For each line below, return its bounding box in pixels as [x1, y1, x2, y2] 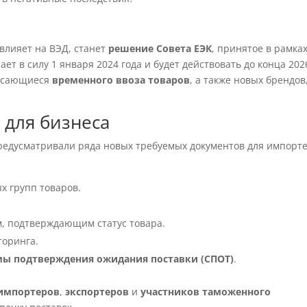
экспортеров [65, 285, 130, 298]
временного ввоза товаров [52, 73, 191, 86]
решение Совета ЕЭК [108, 42, 212, 55]
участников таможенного [140, 285, 271, 298]
